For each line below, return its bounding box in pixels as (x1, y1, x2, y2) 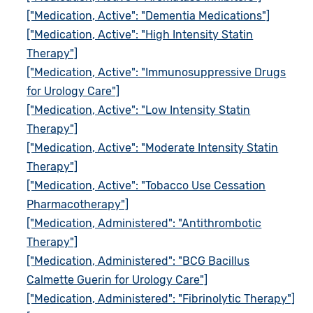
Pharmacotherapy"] (27, 197, 129, 211)
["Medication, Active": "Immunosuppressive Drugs (27, 65, 286, 79)
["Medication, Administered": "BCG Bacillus (27, 254, 250, 268)
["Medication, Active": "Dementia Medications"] (27, 8, 270, 22)
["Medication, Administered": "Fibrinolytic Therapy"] (27, 291, 296, 305)
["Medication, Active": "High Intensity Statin (27, 27, 254, 41)
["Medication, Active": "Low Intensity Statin (27, 103, 251, 117)
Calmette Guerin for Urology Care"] (27, 272, 208, 286)
